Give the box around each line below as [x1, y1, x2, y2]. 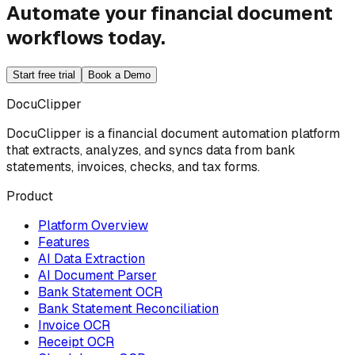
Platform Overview [38, 216, 148, 234]
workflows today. [6, 25, 166, 50]
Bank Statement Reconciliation [38, 300, 219, 317]
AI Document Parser [38, 266, 157, 284]
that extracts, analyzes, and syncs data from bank [6, 141, 296, 158]
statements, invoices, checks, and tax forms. [6, 158, 260, 175]
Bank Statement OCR [38, 283, 162, 300]
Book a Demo [88, 68, 151, 81]
